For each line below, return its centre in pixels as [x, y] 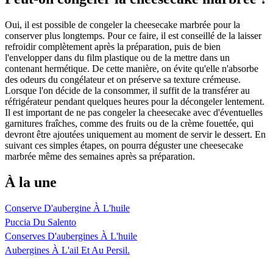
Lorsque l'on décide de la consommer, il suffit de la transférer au [127, 91]
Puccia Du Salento [41, 222]
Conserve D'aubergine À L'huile [67, 208]
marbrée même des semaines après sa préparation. [100, 157]
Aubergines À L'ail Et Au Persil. [67, 250]
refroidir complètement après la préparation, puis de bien [113, 47]
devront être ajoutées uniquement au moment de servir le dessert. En [135, 135]
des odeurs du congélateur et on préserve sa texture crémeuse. [123, 80]
